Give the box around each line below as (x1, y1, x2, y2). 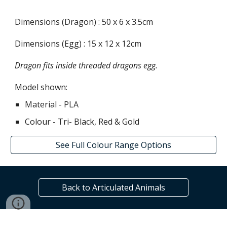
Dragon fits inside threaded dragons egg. (15, 60, 158, 71)
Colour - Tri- (25, 116, 74, 128)
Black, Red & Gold (74, 116, 140, 128)
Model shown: (15, 82, 68, 93)
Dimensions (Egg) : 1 (15, 38, 92, 50)
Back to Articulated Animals (62, 182, 165, 193)
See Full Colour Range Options (56, 139, 171, 151)
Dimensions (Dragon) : (15, 16, 102, 28)
